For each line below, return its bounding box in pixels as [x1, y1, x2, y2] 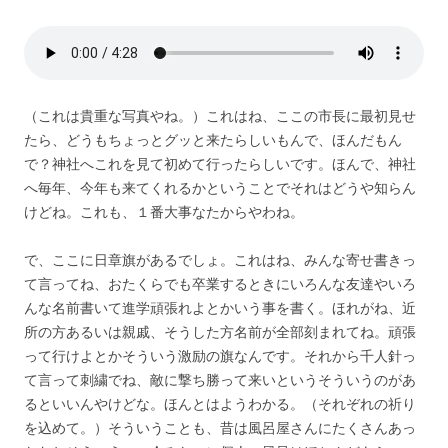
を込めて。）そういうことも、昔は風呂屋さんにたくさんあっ [24, 417, 416, 437]
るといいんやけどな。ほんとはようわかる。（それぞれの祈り [24, 393, 416, 413]
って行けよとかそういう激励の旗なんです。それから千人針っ [24, 345, 416, 365]
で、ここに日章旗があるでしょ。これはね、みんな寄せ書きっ [24, 249, 416, 269]
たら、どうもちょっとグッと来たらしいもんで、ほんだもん [24, 129, 402, 149]
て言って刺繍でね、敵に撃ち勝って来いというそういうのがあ [24, 369, 416, 389]
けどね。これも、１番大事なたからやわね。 [24, 201, 304, 221]
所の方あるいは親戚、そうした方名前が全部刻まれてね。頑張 [24, 321, 416, 341]
